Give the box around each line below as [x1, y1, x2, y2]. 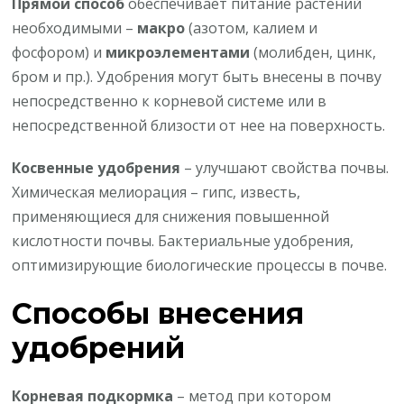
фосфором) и [12, 41, 106, 62]
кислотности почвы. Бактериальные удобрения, [12, 230, 354, 251]
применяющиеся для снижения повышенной [12, 206, 330, 226]
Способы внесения [12, 295, 305, 331]
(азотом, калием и [185, 17, 318, 38]
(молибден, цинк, [250, 41, 377, 62]
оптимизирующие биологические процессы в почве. [12, 254, 388, 275]
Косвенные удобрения [12, 157, 181, 178]
